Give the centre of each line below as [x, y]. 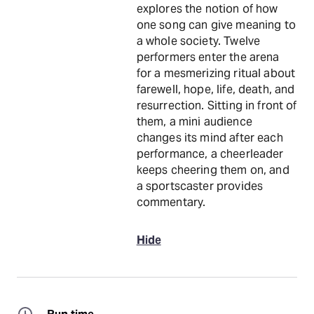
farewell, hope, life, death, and [216, 89]
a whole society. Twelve [198, 41]
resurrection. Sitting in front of [217, 105]
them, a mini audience [194, 122]
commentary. [171, 202]
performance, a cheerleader [210, 154]
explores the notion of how [207, 9]
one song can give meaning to [216, 25]
